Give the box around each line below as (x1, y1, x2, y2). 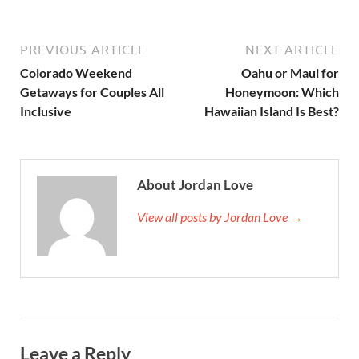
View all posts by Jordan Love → (137, 209, 303, 225)
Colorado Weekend (20, 65, 132, 81)
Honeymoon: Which (225, 84, 339, 100)
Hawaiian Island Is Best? (204, 103, 339, 119)
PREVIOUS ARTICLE (20, 42, 146, 58)
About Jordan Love (137, 176, 253, 194)
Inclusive (20, 103, 71, 119)
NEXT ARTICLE (245, 42, 339, 58)
